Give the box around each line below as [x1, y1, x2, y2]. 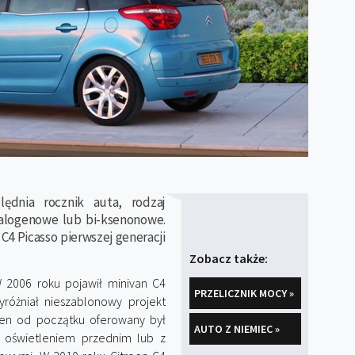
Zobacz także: [189, 250, 268, 266]
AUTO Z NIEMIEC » [194, 322, 280, 336]
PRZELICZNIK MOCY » [194, 286, 294, 300]
